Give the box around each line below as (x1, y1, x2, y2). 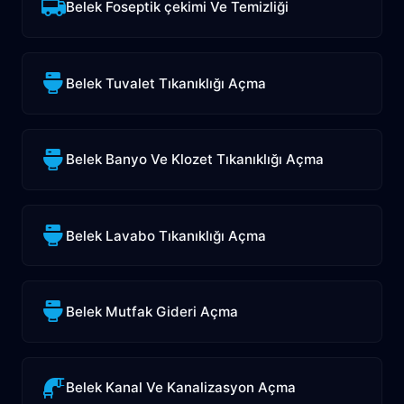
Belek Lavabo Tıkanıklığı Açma (66, 226, 267, 244)
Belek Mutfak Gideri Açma (66, 302, 239, 320)
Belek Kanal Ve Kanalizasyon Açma (66, 379, 297, 397)
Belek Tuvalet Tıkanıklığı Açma (66, 74, 267, 92)
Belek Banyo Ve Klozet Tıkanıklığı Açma (66, 151, 325, 169)
